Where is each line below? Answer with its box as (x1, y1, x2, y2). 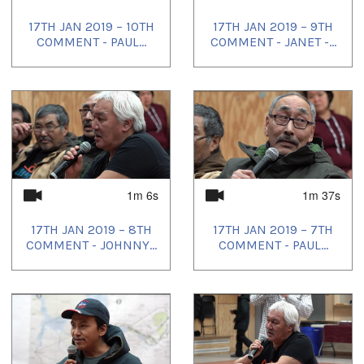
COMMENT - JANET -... (210, 33, 336, 50)
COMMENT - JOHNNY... (25, 237, 157, 253)
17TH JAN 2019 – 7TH (213, 222, 333, 238)
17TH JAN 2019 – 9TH (213, 18, 333, 34)
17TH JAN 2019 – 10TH (28, 18, 154, 34)
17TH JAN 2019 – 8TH (30, 222, 152, 238)
